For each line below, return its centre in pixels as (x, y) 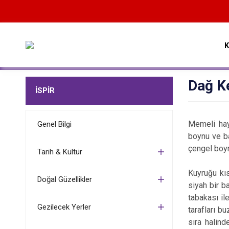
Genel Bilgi (54, 124)
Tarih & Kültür (60, 152)
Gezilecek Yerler (64, 207)
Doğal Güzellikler (64, 179)
